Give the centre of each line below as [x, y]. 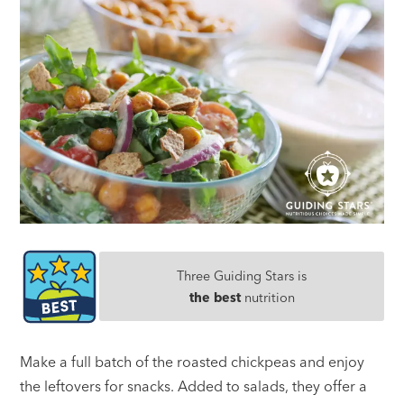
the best [215, 297]
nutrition [267, 297]
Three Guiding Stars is [242, 275]
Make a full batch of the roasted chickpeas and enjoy [193, 361]
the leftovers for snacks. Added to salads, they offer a [194, 386]
